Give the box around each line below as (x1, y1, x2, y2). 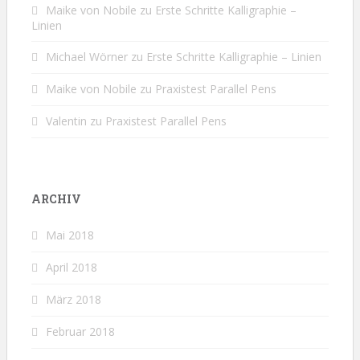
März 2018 (46, 291, 101, 307)
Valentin (46, 112, 87, 129)
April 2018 (46, 259, 97, 275)
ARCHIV (31, 190, 81, 207)
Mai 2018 (46, 227, 94, 243)
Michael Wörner (46, 48, 128, 64)
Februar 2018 (46, 323, 115, 339)
